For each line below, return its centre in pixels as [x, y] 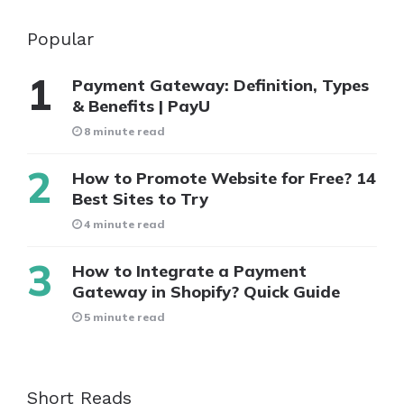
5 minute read [124, 317]
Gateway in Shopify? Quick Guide [206, 291]
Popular [60, 38]
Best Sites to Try [140, 198]
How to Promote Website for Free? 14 [224, 178]
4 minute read [124, 224]
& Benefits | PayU [141, 106]
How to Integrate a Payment [189, 271]
